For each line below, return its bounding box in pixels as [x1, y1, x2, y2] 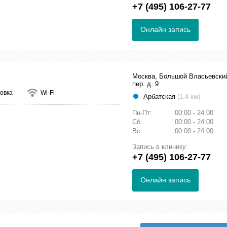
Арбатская [143, 93, 177, 101]
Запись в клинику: [132, 143, 188, 151]
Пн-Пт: [132, 109, 154, 117]
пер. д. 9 [132, 80, 159, 88]
